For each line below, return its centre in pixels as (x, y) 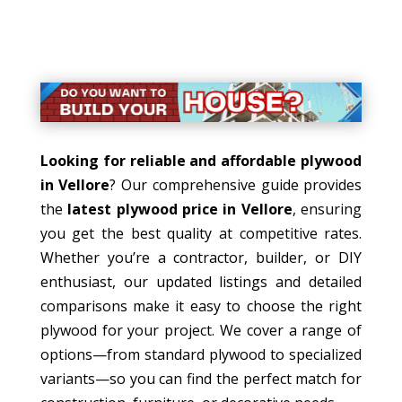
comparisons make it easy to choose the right (201, 306)
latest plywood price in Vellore (180, 209)
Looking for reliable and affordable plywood (201, 160)
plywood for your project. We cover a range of (201, 330)
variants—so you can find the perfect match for (201, 378)
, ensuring (327, 209)
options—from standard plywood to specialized (201, 354)
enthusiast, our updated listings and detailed (201, 281)
